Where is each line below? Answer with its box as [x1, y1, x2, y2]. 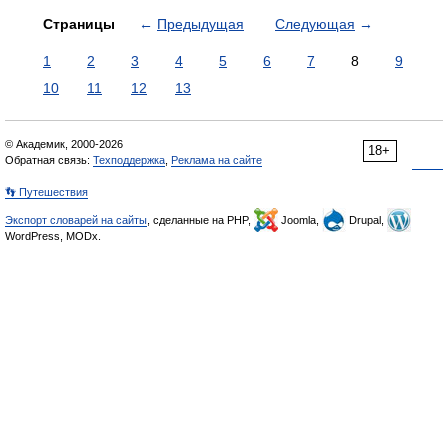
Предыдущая [157, 16, 244, 32]
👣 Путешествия [5, 186, 88, 198]
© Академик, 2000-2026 [5, 138, 123, 150]
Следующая [275, 16, 355, 32]
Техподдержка [93, 154, 165, 166]
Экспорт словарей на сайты [5, 214, 147, 226]
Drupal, [346, 214, 387, 226]
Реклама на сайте [171, 154, 262, 166]
